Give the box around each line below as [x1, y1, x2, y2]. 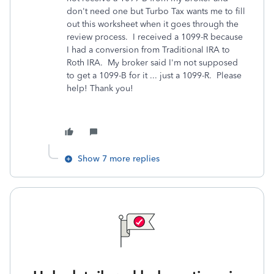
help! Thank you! [67, 83, 133, 94]
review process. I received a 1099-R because [67, 32, 243, 42]
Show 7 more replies [78, 154, 160, 164]
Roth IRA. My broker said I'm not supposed [67, 57, 238, 68]
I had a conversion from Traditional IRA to [67, 45, 230, 55]
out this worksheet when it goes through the [67, 19, 239, 29]
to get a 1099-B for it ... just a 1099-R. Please [67, 70, 242, 81]
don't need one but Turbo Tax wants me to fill [67, 6, 245, 17]
